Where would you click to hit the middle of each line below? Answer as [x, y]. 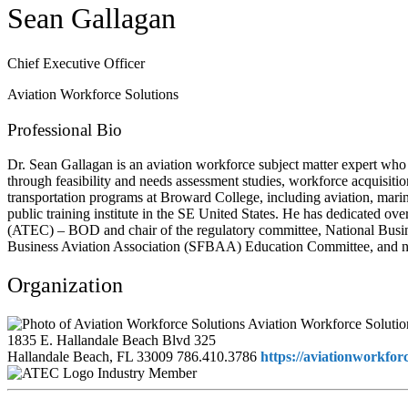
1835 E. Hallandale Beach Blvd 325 [112, 341]
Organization [65, 286]
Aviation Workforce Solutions [93, 94]
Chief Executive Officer [76, 63]
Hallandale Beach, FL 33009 [90, 357]
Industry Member [147, 373]
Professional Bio [65, 129]
